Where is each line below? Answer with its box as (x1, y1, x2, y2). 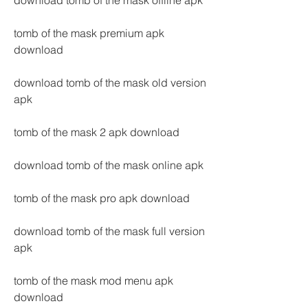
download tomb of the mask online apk (14, 158, 203, 172)
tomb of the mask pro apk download (14, 191, 190, 205)
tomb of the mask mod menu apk (14, 274, 173, 287)
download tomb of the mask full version (14, 224, 205, 238)
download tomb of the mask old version (14, 76, 206, 89)
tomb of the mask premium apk (14, 26, 164, 40)
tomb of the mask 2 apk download (14, 125, 179, 139)
